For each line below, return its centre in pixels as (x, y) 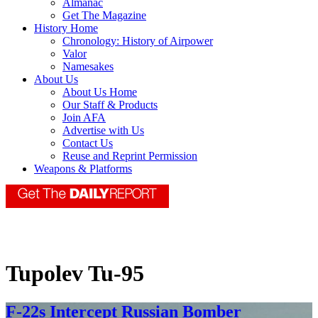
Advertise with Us (103, 131)
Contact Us (88, 143)
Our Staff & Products (110, 105)
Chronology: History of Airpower (138, 41)
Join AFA (84, 118)
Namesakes (88, 67)
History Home (66, 28)
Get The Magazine (104, 16)
